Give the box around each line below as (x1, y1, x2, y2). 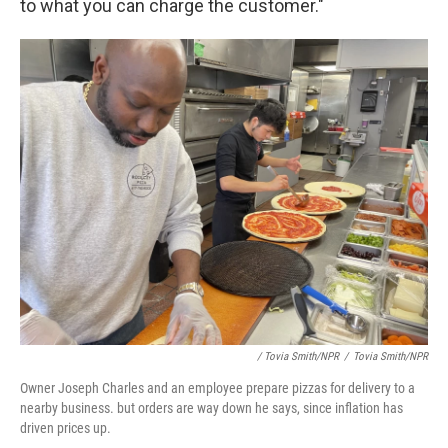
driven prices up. (20, 420, 111, 436)
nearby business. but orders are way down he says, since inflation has (20, 400, 403, 416)
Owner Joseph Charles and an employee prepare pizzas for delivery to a (20, 380, 415, 396)
